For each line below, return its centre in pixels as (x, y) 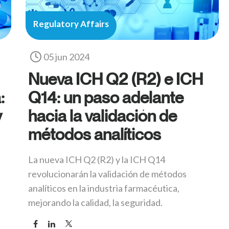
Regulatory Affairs (71, 24)
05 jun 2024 (66, 57)
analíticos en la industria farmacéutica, (104, 188)
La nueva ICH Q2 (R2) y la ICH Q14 (97, 160)
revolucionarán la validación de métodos (107, 174)
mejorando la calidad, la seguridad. (95, 203)
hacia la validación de (102, 116)
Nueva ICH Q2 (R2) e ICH (116, 79)
